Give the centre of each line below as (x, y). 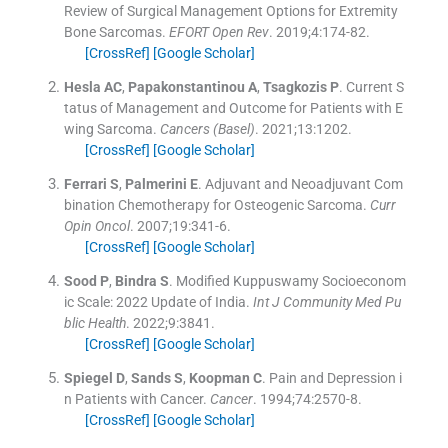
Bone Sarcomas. (114, 31)
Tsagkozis (294, 86)
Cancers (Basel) (207, 128)
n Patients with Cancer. (135, 398)
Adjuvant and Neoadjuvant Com (303, 183)
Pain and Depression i (335, 377)
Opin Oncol (96, 225)
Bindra (135, 280)
